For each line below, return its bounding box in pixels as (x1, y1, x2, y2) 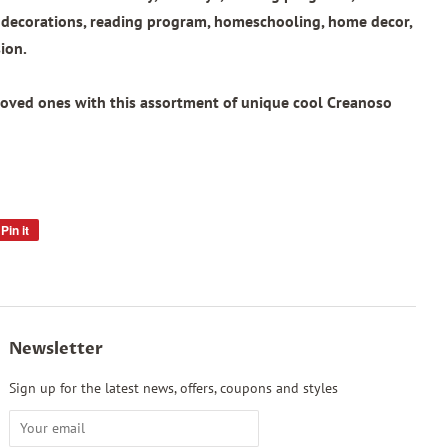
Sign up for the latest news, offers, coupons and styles (9, 378, 339, 397)
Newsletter (9, 337, 104, 360)
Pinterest (39, 264, 87, 282)
